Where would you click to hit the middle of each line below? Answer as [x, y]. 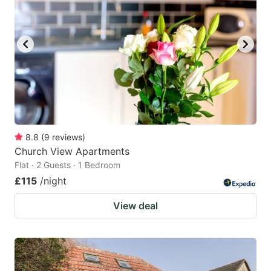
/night [53, 181]
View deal [135, 205]
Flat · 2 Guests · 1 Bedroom [67, 165]
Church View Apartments [72, 151]
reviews [67, 137]
